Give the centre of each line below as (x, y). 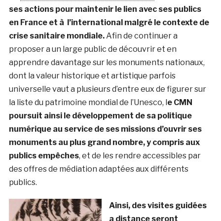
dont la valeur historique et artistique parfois (92, 75)
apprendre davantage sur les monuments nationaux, (107, 62)
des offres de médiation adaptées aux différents (98, 169)
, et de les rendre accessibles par (140, 155)
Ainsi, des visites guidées (158, 205)
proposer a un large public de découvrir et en (92, 49)
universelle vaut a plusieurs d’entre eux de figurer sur (107, 89)
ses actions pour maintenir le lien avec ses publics (105, 9)
